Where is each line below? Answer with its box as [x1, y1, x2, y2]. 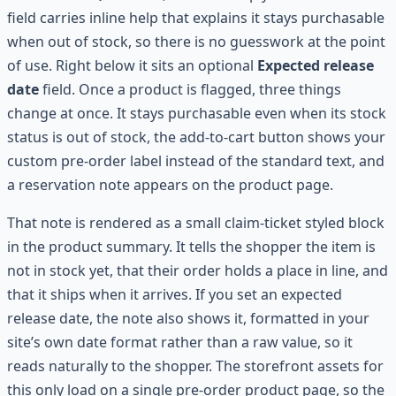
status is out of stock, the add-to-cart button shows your [7, 126, 385, 147]
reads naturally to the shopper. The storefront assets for [7, 355, 384, 376]
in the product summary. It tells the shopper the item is [7, 236, 376, 256]
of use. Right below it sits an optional [7, 55, 257, 75]
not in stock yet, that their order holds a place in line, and [7, 260, 388, 280]
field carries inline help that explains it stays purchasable [7, 7, 385, 27]
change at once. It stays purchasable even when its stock [7, 103, 386, 123]
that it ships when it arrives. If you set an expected [7, 284, 342, 304]
